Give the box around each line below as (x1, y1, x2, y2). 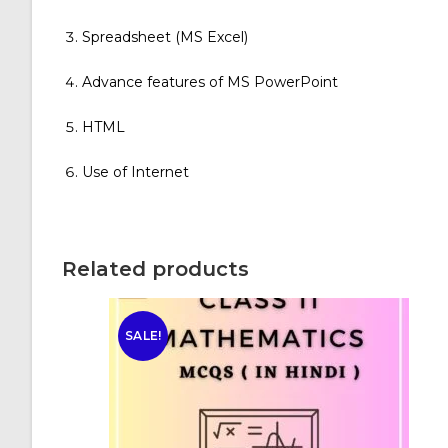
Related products (62, 257, 249, 281)
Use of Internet (82, 163, 189, 181)
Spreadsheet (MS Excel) (82, 28, 248, 46)
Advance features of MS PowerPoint (82, 73, 338, 91)
